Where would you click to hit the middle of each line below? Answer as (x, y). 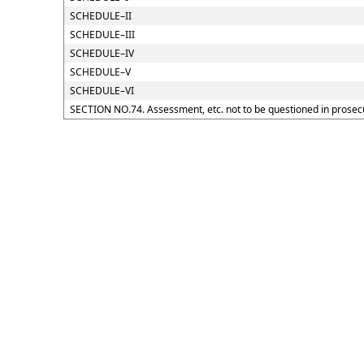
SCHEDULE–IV (102, 53)
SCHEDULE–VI (102, 91)
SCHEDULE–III (102, 35)
